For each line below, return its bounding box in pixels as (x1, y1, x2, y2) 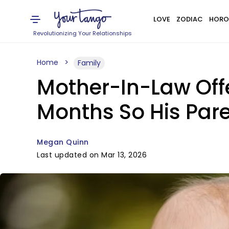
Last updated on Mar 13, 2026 (37, 150, 147, 160)
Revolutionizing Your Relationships (33, 29, 132, 37)
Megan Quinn (37, 137, 89, 147)
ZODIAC (176, 14, 203, 24)
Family (78, 58, 101, 68)
